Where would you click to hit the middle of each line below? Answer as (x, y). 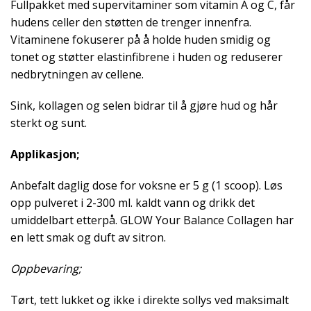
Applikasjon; (45, 154)
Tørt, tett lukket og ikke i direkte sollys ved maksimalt (150, 300)
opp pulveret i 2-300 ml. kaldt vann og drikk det (133, 202)
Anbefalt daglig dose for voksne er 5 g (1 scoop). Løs (146, 185)
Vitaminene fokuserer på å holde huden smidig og (141, 39)
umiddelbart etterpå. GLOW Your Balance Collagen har (152, 220)
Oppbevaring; (46, 268)
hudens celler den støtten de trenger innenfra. (131, 22)
